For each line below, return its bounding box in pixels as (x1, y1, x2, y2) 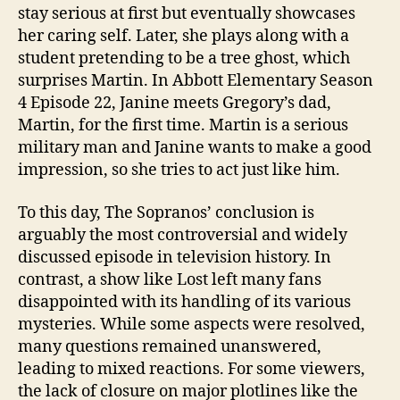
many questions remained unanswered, (18, 336, 321, 357)
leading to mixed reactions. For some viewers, (18, 358, 365, 379)
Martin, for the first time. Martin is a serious (18, 115, 348, 136)
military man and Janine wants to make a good (18, 137, 371, 158)
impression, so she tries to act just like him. (18, 160, 340, 180)
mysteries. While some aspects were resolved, (18, 313, 365, 335)
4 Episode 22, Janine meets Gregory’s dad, (18, 93, 331, 113)
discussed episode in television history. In (18, 246, 331, 268)
